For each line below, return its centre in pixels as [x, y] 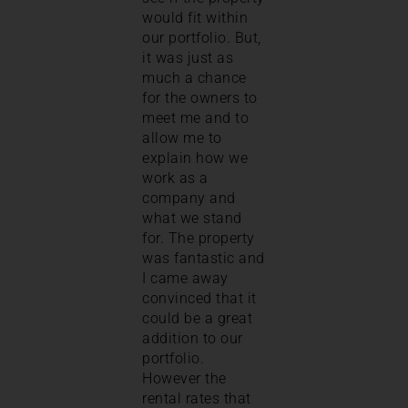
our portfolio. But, [202, 37]
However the [184, 378]
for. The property [199, 238]
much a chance [194, 77]
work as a [175, 178]
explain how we [195, 158]
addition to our [193, 338]
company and [189, 198]
